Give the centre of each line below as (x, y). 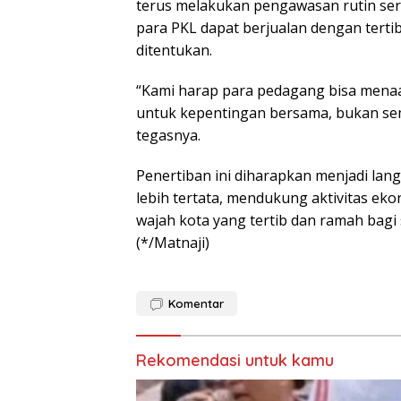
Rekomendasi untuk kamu (235, 361)
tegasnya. (168, 136)
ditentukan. (174, 51)
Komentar (196, 304)
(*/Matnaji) (173, 243)
